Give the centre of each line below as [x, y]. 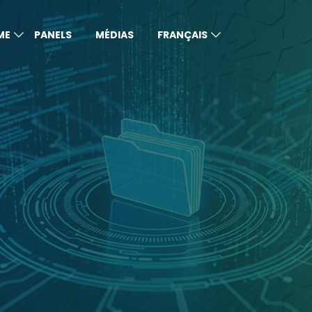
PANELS [53, 35]
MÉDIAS [115, 35]
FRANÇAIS [182, 35]
